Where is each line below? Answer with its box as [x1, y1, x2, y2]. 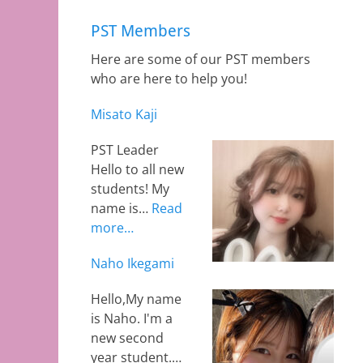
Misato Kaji [91, 105, 157, 123]
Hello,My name [91, 290, 181, 308]
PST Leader [91, 141, 159, 159]
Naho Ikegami [91, 254, 174, 272]
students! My [91, 180, 169, 198]
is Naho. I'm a [91, 310, 173, 327]
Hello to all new [91, 160, 184, 178]
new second [91, 329, 164, 347]
